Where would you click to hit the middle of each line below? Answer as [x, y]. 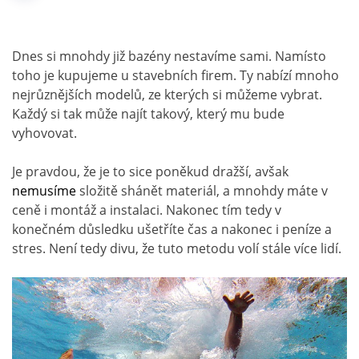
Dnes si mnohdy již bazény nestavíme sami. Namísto [169, 56]
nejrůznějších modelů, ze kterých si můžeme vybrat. [167, 94]
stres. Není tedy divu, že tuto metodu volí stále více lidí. [177, 248]
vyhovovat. [44, 133]
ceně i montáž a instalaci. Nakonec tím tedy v [147, 210]
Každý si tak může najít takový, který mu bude [148, 113]
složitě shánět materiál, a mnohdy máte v [202, 190]
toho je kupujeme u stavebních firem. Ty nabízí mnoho [175, 75]
